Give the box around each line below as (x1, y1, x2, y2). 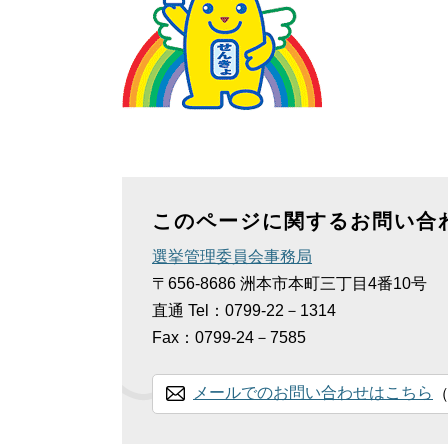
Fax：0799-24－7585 (152, 328, 306, 346)
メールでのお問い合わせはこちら (193, 383, 433, 401)
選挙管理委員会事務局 (152, 247, 312, 265)
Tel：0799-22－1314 (188, 301, 352, 319)
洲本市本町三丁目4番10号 (240, 274, 427, 292)
